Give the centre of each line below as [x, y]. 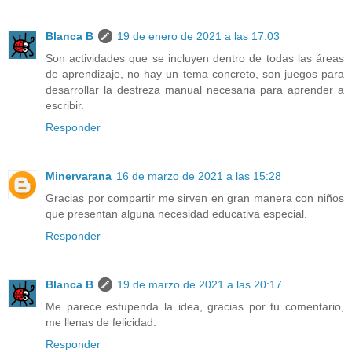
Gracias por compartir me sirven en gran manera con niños [195, 198]
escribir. [65, 106]
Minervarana [79, 176]
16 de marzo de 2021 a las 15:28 [199, 176]
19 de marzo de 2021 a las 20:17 [200, 285]
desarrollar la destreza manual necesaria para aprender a [195, 90]
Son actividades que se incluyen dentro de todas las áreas [195, 59]
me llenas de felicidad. [101, 323]
